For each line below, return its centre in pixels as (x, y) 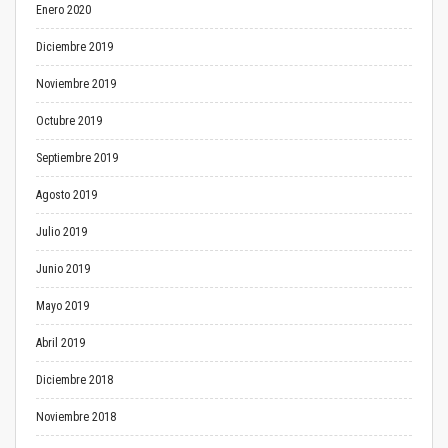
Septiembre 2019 (77, 158)
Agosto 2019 (66, 195)
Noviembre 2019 (76, 84)
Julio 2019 (61, 232)
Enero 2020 (63, 10)
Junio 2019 (63, 269)
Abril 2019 (60, 343)
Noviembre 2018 (76, 417)
